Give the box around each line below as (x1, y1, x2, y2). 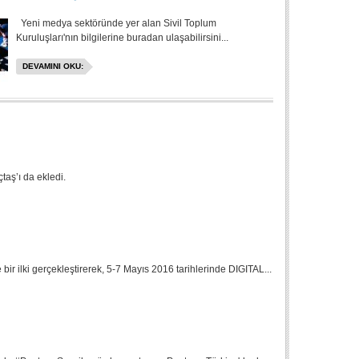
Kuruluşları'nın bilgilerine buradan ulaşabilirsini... (16, 32, 229, 43)
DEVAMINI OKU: (22, 62, 84, 71)
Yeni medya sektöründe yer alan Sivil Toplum (16, 18, 217, 29)
